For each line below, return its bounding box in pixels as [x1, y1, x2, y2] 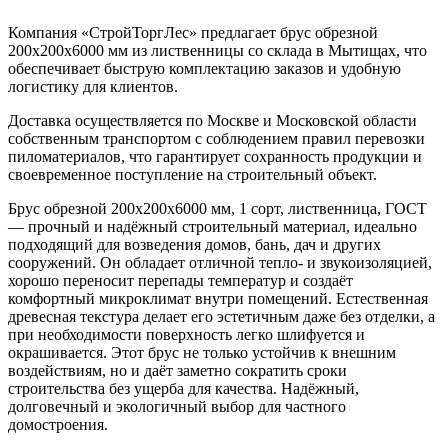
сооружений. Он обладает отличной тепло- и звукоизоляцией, [8, 254, 432, 272]
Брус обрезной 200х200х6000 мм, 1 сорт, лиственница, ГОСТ [8, 200, 427, 218]
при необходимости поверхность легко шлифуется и [8, 326, 365, 344]
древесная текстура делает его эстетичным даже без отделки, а [8, 308, 435, 326]
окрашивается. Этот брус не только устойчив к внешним [8, 344, 396, 362]
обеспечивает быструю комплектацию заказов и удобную [8, 60, 401, 78]
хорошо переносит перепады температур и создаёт [8, 272, 353, 290]
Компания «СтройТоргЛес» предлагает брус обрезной [8, 24, 378, 42]
